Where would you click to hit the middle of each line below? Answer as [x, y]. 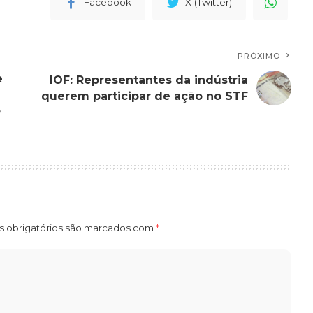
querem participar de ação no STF [145, 96]
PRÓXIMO [259, 56]
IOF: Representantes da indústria [149, 80]
